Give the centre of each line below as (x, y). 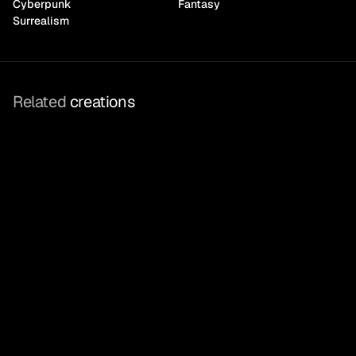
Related (40, 102)
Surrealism (41, 21)
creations (101, 102)
